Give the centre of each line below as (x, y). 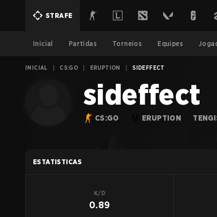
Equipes (170, 44)
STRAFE (59, 15)
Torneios (127, 44)
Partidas (83, 44)
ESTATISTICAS (58, 162)
